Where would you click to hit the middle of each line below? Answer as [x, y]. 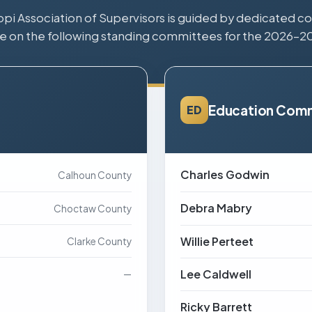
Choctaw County [93, 209]
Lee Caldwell [216, 274]
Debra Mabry [216, 208]
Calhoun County [94, 175]
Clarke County [99, 241]
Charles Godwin [225, 174]
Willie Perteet [217, 241]
